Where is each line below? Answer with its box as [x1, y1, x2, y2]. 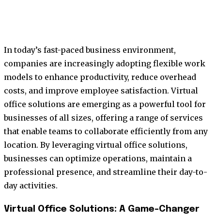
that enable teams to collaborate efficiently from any [4, 126, 208, 136]
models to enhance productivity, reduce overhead [4, 72, 196, 82]
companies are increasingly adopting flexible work [4, 58, 205, 68]
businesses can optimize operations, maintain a [4, 153, 192, 163]
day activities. [4, 180, 58, 190]
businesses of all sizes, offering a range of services [4, 112, 203, 123]
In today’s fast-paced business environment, [4, 45, 176, 55]
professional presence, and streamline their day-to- [4, 167, 207, 177]
